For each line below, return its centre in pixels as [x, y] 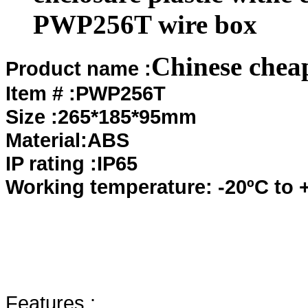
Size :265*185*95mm [101, 116]
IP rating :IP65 [71, 163]
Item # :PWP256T [86, 93]
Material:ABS [67, 140]
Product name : [78, 68]
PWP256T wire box [145, 24]
